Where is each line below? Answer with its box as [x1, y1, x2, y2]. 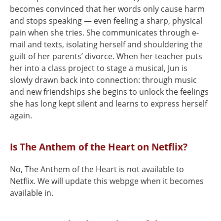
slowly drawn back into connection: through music [10, 74, 197, 85]
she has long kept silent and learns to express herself [10, 98, 207, 109]
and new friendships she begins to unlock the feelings [10, 86, 209, 97]
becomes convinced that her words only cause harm [10, 3, 205, 14]
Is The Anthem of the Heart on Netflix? [10, 140, 187, 153]
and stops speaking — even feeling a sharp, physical [10, 15, 202, 26]
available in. [10, 187, 53, 198]
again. [10, 110, 32, 121]
